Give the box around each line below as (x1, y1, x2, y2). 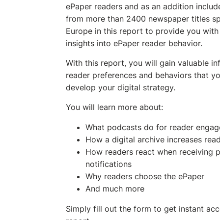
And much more (85, 184, 144, 194)
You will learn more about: (66, 102, 163, 112)
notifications (85, 159, 132, 169)
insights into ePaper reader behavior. (66, 38, 205, 49)
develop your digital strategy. (66, 82, 175, 93)
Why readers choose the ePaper (85, 171, 204, 182)
